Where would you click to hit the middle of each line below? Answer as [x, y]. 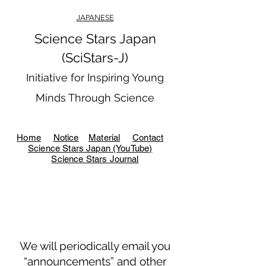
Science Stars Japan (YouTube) [90, 148]
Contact [148, 137]
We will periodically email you [95, 246]
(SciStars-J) [95, 58]
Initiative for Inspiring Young [95, 77]
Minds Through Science [95, 98]
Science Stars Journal [95, 159]
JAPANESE [95, 18]
